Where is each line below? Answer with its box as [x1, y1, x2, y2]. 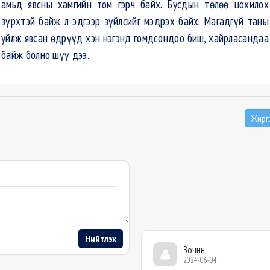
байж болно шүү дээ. [1, 47, 89, 63]
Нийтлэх [84, 233, 116, 245]
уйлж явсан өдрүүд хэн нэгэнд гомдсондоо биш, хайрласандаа [1, 30, 269, 46]
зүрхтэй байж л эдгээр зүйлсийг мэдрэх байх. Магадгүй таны [1, 13, 269, 29]
